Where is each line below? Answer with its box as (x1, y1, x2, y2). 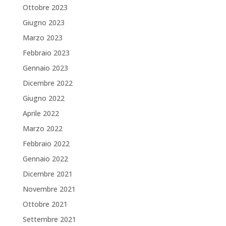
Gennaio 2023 (22, 63, 68, 73)
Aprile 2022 (22, 108, 59, 118)
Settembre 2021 (22, 214, 76, 224)
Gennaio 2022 (22, 154, 68, 163)
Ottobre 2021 (22, 199, 68, 209)
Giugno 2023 (22, 18, 65, 27)
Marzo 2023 (22, 33, 63, 42)
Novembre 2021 (22, 184, 76, 194)
